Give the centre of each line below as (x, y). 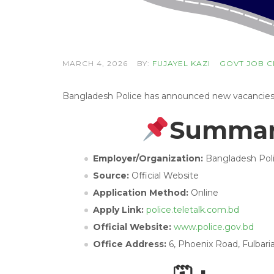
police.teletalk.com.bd (193, 209)
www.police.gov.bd (214, 227)
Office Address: (131, 244)
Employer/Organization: (149, 158)
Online (205, 192)
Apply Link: (120, 209)
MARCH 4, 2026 (95, 63)
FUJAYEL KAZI (181, 63)
